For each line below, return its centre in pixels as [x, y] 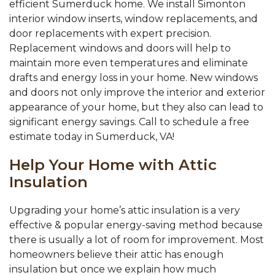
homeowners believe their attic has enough [116, 255]
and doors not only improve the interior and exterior [137, 93]
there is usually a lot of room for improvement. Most [137, 240]
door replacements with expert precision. [110, 34]
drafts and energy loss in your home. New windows [134, 78]
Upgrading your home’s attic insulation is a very [125, 211]
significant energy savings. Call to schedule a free [129, 122]
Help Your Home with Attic [113, 165]
